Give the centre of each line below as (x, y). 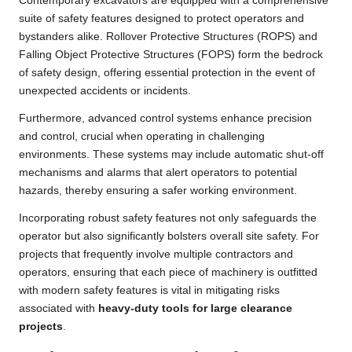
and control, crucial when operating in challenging (142, 136)
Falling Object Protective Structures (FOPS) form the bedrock (171, 54)
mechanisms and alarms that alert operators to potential (158, 172)
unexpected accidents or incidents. (105, 90)
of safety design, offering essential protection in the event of (167, 72)
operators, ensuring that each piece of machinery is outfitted (168, 272)
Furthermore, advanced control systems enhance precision (165, 118)
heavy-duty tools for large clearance (195, 308)
